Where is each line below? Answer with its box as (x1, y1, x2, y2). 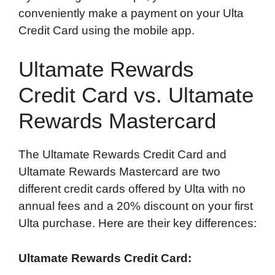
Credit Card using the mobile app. (18, 23, 195, 37)
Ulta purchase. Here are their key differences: (18, 217, 257, 230)
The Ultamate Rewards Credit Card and (18, 148, 227, 161)
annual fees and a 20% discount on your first (18, 199, 253, 213)
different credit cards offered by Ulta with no (18, 182, 246, 196)
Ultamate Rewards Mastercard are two (18, 165, 220, 179)
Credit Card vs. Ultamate (18, 83, 254, 107)
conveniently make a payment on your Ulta (18, 6, 244, 20)
